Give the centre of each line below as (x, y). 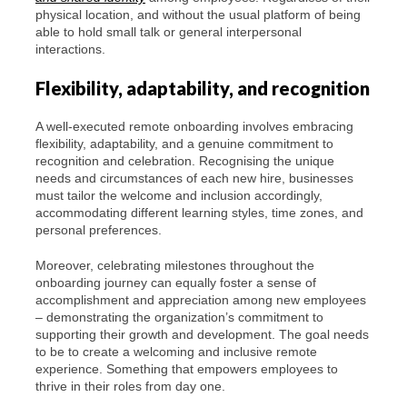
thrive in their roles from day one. (130, 387)
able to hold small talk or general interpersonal (169, 32)
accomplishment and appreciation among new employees (201, 300)
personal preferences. (99, 230)
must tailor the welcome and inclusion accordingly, (179, 196)
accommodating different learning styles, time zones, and (199, 213)
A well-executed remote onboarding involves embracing (194, 127)
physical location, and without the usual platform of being (198, 15)
